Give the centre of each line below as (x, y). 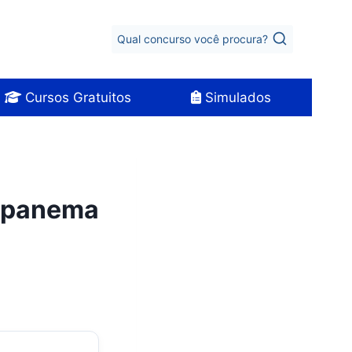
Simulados (236, 97)
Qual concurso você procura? (193, 39)
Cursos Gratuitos (76, 97)
